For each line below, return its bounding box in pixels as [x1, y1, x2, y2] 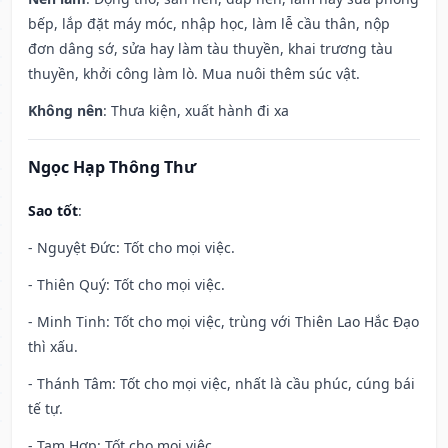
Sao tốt [28, 201, 78, 221]
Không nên [28, 101, 103, 121]
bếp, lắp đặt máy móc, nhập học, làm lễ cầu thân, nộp [28, 14, 390, 34]
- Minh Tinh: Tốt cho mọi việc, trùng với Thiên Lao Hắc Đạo [28, 312, 419, 332]
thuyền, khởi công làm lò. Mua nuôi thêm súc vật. [28, 64, 360, 84]
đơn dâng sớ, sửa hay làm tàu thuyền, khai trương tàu [28, 39, 393, 59]
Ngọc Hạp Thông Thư [28, 156, 196, 179]
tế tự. [28, 399, 63, 419]
